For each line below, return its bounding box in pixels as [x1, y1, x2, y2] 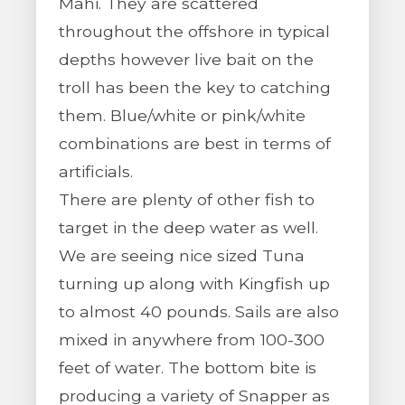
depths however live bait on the [59, 50, 314, 69]
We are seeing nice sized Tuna [59, 246, 305, 265]
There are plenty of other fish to [59, 190, 315, 209]
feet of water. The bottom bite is [59, 358, 316, 377]
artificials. [59, 162, 133, 181]
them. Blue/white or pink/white [59, 106, 306, 125]
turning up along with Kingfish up [59, 274, 330, 293]
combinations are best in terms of [59, 134, 331, 153]
